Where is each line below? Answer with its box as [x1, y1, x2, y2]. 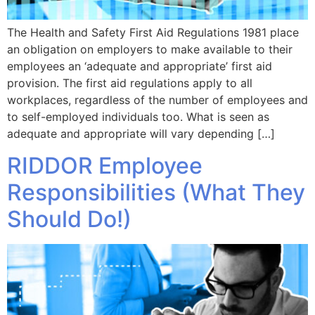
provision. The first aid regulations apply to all [7, 76, 252, 91]
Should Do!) [7, 205, 131, 233]
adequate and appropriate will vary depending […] [7, 127, 275, 141]
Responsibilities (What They [7, 178, 305, 206]
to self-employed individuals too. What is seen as [7, 110, 269, 124]
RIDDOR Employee [7, 151, 202, 179]
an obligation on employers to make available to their [7, 42, 292, 57]
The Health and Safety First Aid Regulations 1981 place [7, 25, 299, 40]
